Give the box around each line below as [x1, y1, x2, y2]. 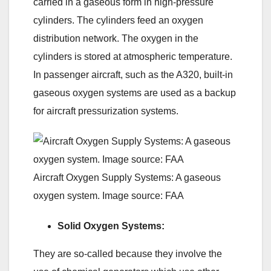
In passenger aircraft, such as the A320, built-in [33, 70, 233, 80]
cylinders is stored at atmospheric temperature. [33, 51, 232, 62]
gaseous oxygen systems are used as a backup [33, 88, 236, 99]
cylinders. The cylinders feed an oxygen [33, 15, 203, 26]
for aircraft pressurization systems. [33, 106, 178, 117]
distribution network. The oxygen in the [33, 33, 198, 44]
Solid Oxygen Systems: [57, 221, 165, 232]
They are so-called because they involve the [33, 249, 222, 260]
